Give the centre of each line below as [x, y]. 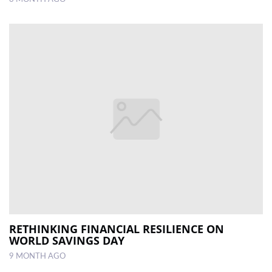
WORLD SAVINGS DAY [67, 240]
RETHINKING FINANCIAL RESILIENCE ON [117, 229]
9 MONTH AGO [37, 256]
